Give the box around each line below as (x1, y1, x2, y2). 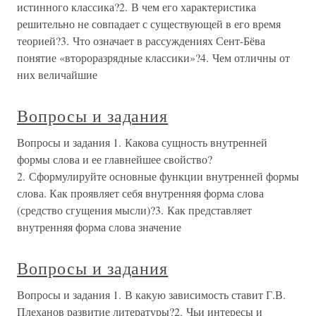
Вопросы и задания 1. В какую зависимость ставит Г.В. (17, 287, 286, 302)
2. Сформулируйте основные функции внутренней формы (17, 169, 299, 183)
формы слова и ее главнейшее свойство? (17, 152, 212, 166)
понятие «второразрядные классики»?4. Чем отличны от (17, 50, 290, 65)
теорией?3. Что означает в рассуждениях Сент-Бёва (17, 33, 265, 48)
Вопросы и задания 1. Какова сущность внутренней (17, 135, 267, 150)
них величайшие (17, 67, 97, 82)
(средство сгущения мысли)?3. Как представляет (17, 202, 252, 217)
